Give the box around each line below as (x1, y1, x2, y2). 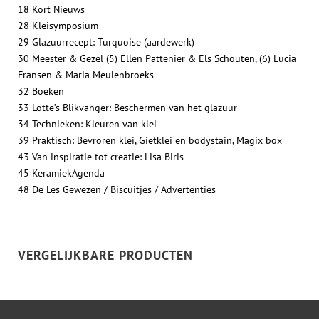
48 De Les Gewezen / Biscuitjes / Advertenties (18, 182, 216, 196)
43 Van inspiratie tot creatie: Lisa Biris (18, 150, 184, 163)
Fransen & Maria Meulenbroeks (18, 68, 154, 81)
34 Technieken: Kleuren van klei (18, 117, 157, 130)
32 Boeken (18, 84, 64, 98)
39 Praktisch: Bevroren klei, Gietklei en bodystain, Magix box (18, 133, 282, 147)
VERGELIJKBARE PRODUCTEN (18, 246, 193, 263)
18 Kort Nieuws (18, 2, 85, 16)
